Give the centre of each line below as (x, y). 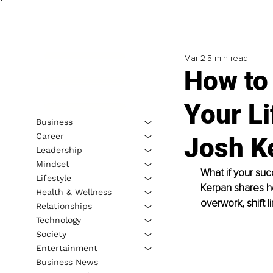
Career (50, 136)
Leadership (59, 150)
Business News (67, 262)
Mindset (52, 164)
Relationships (64, 206)
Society (51, 234)
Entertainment (66, 248)
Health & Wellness (73, 192)
